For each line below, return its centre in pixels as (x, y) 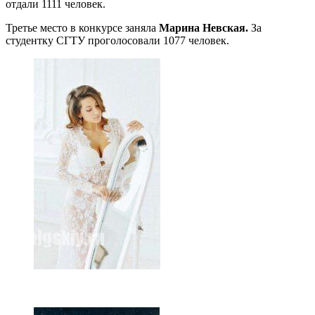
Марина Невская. (204, 27)
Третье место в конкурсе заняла (82, 27)
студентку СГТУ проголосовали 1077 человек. (117, 40)
